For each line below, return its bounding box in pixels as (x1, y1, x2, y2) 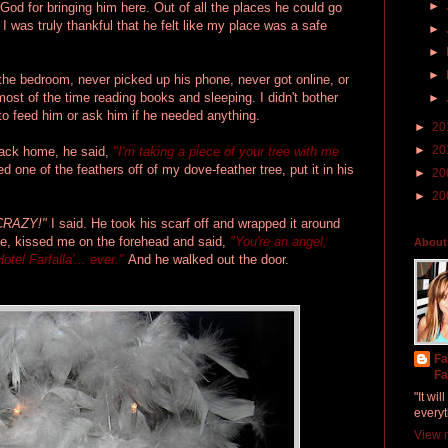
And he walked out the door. (128, 251, 289, 267)
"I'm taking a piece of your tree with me (113, 143, 339, 159)
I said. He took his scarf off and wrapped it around (47, 215, 340, 231)
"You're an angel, (230, 233, 327, 249)
